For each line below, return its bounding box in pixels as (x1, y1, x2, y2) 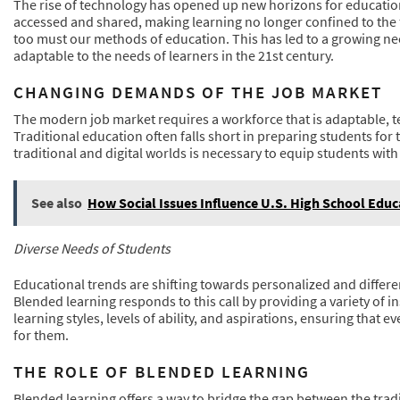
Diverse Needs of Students (13, 239, 171, 258)
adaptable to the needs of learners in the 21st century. (13, 46, 334, 65)
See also (31, 194, 82, 212)
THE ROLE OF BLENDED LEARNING (13, 360, 310, 382)
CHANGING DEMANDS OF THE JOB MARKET (13, 81, 382, 104)
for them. (13, 325, 69, 344)
